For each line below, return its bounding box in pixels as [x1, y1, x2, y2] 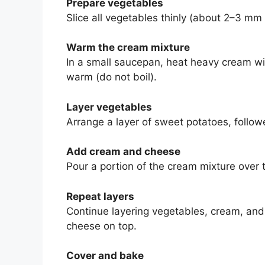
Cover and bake [66, 250, 144, 262]
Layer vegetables [66, 101, 152, 113]
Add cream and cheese [66, 146, 180, 158]
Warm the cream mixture [66, 41, 190, 54]
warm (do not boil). [66, 71, 157, 83]
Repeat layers [66, 190, 134, 202]
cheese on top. [66, 219, 137, 232]
